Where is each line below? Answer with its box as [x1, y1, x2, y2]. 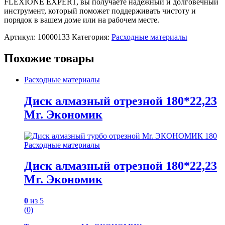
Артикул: [4, 32, 38, 41]
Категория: [72, 32, 111, 41]
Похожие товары [4, 51, 94, 65]
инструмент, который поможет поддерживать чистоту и [4, 6, 196, 15]
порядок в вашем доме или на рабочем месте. [4, 15, 159, 24]
